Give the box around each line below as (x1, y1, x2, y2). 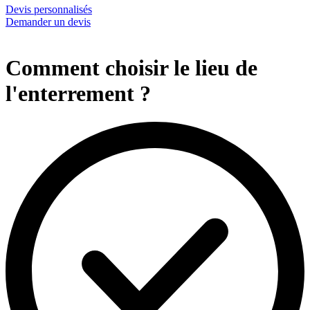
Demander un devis (6, 16, 91, 28)
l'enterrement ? (6, 81, 151, 107)
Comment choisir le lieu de (6, 55, 257, 81)
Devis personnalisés (6, 3, 92, 16)
